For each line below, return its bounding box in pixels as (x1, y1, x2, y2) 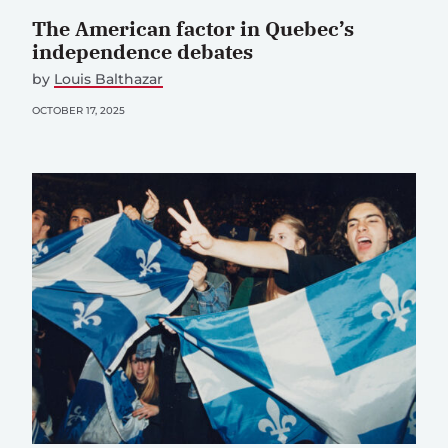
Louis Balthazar (54, 70, 163, 89)
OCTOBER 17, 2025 (32, 104, 125, 118)
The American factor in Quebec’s (32, 15, 354, 43)
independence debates (32, 38, 253, 66)
